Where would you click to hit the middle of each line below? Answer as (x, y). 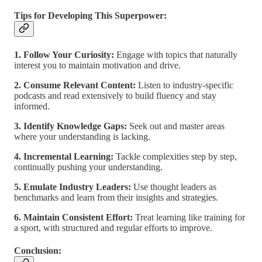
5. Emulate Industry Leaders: (73, 187)
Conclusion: (38, 250)
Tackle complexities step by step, (175, 156)
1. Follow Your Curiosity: (64, 54)
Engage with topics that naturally (176, 54)
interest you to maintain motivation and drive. (97, 65)
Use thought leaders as (174, 187)
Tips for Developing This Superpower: (90, 16)
